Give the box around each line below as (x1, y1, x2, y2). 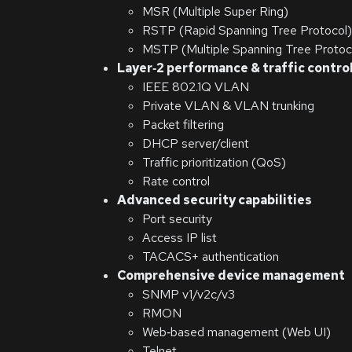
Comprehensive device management (117, 267, 345, 284)
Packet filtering (142, 116, 224, 133)
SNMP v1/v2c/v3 (142, 286, 235, 302)
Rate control (142, 173, 210, 189)
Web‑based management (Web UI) (142, 324, 331, 340)
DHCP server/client (142, 135, 249, 152)
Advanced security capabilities (117, 192, 312, 208)
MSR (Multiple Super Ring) (142, 3, 288, 20)
